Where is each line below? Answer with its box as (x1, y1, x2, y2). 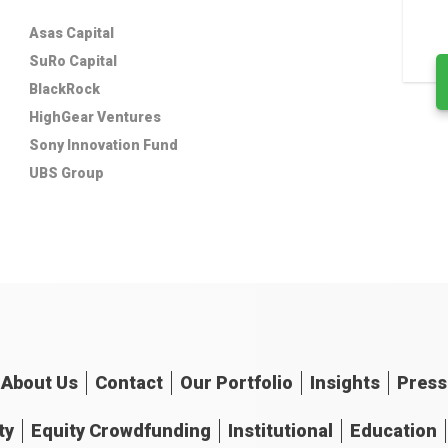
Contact (95, 372, 163, 393)
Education (349, 420, 437, 441)
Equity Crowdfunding (30, 420, 211, 441)
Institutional (227, 420, 333, 441)
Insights (310, 372, 380, 393)
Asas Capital (29, 25, 115, 41)
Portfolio (216, 372, 293, 393)
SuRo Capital (29, 53, 118, 69)
